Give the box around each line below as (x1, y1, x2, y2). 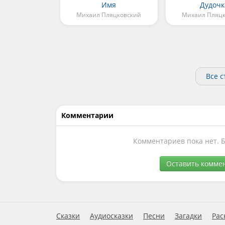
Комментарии (61, 110, 114, 121)
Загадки (175, 211, 202, 221)
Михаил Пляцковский (76, 11, 142, 20)
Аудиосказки (90, 211, 133, 221)
